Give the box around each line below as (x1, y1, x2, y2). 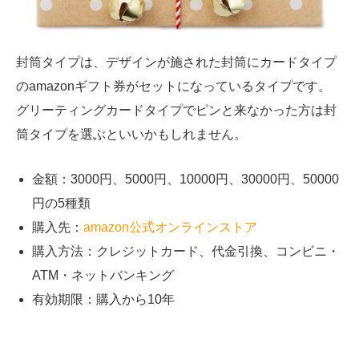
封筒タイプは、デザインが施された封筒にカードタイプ (16, 55, 337, 70)
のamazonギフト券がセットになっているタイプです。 (16, 79, 331, 94)
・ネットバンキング (58, 268, 174, 282)
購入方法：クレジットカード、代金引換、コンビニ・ (32, 244, 340, 258)
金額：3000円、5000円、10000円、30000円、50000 (32, 171, 339, 186)
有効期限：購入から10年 (32, 292, 175, 306)
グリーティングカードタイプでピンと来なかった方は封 (16, 103, 337, 118)
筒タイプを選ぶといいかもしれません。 (16, 127, 247, 142)
